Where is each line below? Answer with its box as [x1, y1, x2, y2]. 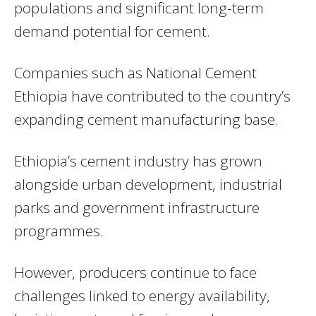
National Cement [146, 62, 257, 83]
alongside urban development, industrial [14, 174, 282, 194]
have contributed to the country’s [68, 85, 291, 106]
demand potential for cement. [14, 20, 210, 41]
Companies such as [14, 62, 146, 83]
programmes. [14, 220, 104, 241]
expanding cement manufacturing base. [14, 109, 279, 129]
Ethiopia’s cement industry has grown [14, 150, 262, 171]
